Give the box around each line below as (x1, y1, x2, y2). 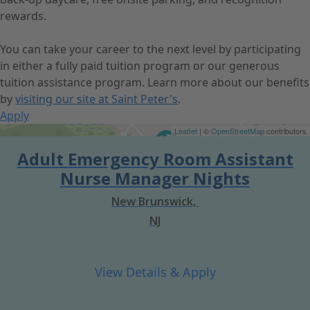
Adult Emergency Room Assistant (17, 147, 293, 170)
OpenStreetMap (211, 125, 264, 136)
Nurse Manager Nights (60, 167, 250, 190)
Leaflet (174, 125, 197, 136)
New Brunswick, (111, 194, 199, 209)
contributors (264, 125, 307, 136)
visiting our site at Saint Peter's (15, 91, 178, 107)
